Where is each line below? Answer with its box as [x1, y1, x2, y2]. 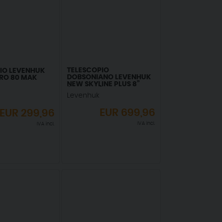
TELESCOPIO [66, 66, 109, 74]
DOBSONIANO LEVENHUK [66, 73, 151, 81]
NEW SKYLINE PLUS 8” [66, 80, 140, 88]
